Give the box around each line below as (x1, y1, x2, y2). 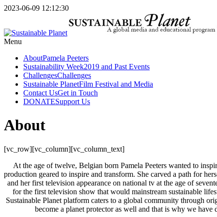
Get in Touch (58, 89, 98, 97)
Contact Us (23, 89, 58, 97)
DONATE (23, 97, 55, 106)
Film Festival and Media (79, 80, 153, 88)
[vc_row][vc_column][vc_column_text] (4, 144, 124, 153)
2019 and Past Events (84, 62, 150, 71)
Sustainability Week (23, 62, 84, 71)
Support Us (55, 97, 90, 106)
